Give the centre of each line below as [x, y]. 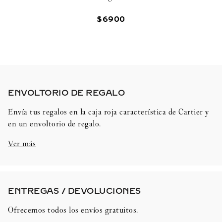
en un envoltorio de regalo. [55, 124]
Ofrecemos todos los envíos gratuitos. [73, 210]
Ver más [22, 144]
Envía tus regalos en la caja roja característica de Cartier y [109, 112]
